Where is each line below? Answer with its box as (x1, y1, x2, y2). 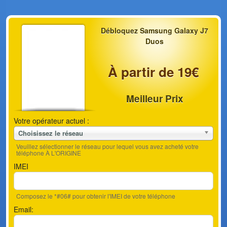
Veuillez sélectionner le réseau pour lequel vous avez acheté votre (16, 142, 199, 150)
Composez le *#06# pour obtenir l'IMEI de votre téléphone (16, 192, 175, 200)
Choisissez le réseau (18, 128, 83, 138)
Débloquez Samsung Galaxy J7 (101, 25, 208, 35)
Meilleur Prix (126, 92, 183, 105)
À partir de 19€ (108, 62, 199, 81)
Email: (14, 204, 33, 214)
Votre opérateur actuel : (14, 116, 89, 126)
